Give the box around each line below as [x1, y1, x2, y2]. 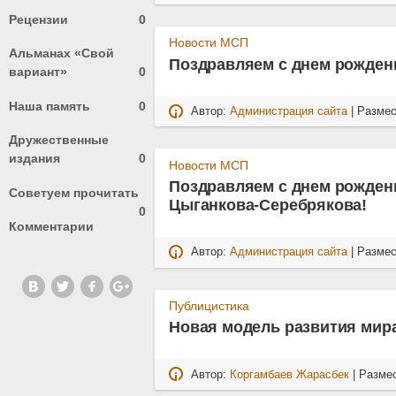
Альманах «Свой [9, 46, 114, 61]
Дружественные [9, 133, 109, 148]
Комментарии [9, 219, 94, 234]
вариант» [9, 65, 67, 80]
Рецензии [9, 11, 68, 27]
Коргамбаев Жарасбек [230, 368, 350, 381]
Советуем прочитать [9, 185, 139, 200]
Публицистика [169, 298, 250, 313]
